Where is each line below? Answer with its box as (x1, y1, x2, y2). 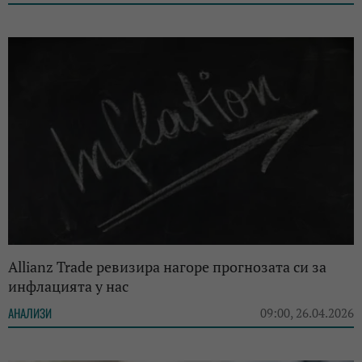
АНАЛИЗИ (8, 303, 52, 322)
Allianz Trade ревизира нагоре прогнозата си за (8, 256, 326, 276)
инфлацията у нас (8, 276, 128, 296)
